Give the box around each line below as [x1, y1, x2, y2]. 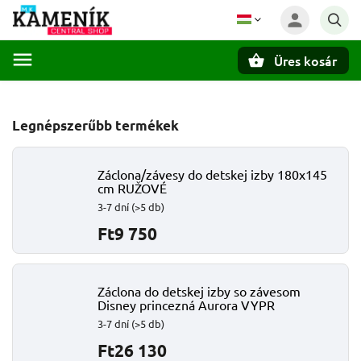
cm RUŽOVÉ [98, 180, 167, 196]
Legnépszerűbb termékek [12, 117, 179, 134]
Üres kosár [274, 52, 337, 69]
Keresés [66, 81, 118, 95]
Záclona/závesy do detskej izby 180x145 [98, 166, 327, 182]
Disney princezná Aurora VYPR [98, 297, 275, 313]
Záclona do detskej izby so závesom [98, 283, 301, 299]
